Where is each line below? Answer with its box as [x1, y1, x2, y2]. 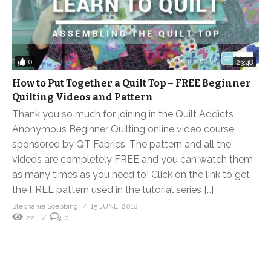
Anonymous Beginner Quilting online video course [12, 123, 234, 135]
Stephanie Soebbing [12, 201, 78, 211]
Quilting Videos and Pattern [12, 91, 153, 103]
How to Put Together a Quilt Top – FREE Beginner [12, 77, 251, 89]
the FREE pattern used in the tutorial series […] [12, 183, 214, 195]
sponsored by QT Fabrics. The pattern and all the [12, 138, 231, 150]
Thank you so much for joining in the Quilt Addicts [12, 108, 233, 120]
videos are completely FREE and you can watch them [12, 153, 253, 165]
